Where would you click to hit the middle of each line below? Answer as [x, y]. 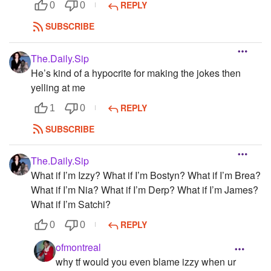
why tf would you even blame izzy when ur [146, 261]
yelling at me [58, 87]
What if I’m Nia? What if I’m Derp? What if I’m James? [145, 189]
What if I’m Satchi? [71, 204]
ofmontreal [78, 247]
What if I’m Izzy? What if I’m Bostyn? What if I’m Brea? [146, 175]
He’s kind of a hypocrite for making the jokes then [136, 73]
